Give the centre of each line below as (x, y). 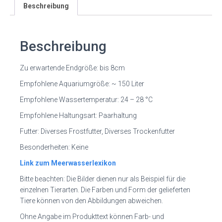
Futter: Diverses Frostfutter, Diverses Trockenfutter (97, 131)
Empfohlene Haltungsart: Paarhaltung (78, 115)
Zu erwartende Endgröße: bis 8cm (72, 68)
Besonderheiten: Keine (54, 147)
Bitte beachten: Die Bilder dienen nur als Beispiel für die (103, 179)
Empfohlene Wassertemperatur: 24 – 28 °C (86, 99)
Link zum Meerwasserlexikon (68, 163)
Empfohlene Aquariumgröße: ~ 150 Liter (82, 83)
